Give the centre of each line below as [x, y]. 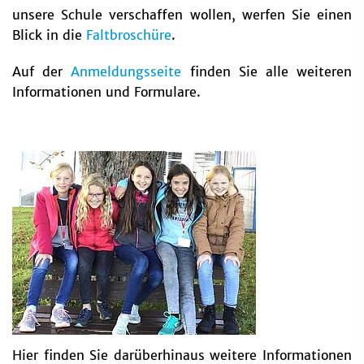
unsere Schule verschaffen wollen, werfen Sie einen [182, 15]
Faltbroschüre [129, 35]
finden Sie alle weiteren [267, 72]
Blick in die [49, 35]
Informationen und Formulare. [106, 92]
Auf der [42, 72]
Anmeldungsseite [126, 72]
